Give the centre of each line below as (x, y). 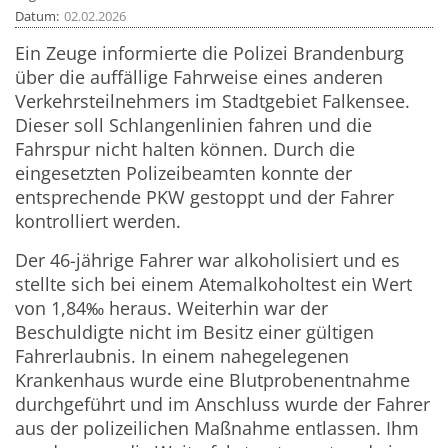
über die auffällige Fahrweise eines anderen (199, 77)
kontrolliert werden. (98, 221)
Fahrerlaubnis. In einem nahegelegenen (182, 356)
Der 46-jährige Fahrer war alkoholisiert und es (208, 260)
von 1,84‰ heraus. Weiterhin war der (172, 308)
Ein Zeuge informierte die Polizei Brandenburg (210, 53)
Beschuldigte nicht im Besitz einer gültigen (195, 332)
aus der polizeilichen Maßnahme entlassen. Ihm (217, 428)
